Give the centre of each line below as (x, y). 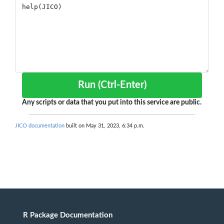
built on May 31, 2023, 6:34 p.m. (104, 126)
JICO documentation (40, 126)
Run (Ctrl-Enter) (122, 85)
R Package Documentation (68, 215)
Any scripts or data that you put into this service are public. (112, 103)
